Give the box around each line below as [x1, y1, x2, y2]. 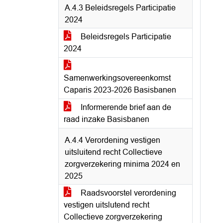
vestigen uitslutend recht [64, 201, 149, 209]
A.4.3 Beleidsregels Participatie [65, 3, 176, 12]
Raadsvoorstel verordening [79, 189, 176, 197]
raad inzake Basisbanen [64, 115, 149, 123]
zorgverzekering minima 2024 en [65, 160, 180, 168]
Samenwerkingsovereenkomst [64, 74, 171, 82]
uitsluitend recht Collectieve [65, 148, 162, 156]
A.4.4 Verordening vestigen [65, 136, 160, 144]
